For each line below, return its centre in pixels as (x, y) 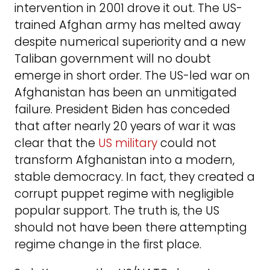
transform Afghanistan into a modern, (124, 160)
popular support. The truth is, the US (117, 211)
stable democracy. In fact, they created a (135, 177)
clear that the (56, 143)
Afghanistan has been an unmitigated (126, 93)
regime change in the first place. (108, 245)
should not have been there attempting (131, 228)
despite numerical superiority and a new (130, 42)
